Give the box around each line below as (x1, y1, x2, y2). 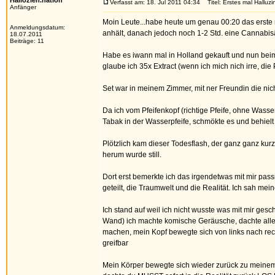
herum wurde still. (103, 150, 161, 159)
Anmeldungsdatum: (10, 24, 65, 31)
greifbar (103, 239, 128, 247)
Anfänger (10, 4, 36, 10)
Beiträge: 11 (10, 37, 44, 44)
